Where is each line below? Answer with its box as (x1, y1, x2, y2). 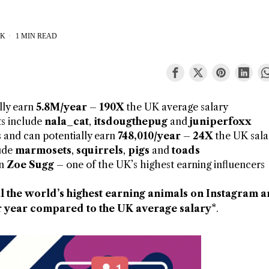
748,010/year (118, 130, 181, 142)
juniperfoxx (190, 115, 252, 128)
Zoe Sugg (7, 159, 54, 171)
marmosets (15, 144, 71, 157)
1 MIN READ (14, 32, 57, 41)
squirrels (76, 144, 123, 157)
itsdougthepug (94, 115, 170, 128)
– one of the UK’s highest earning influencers (54, 159, 265, 171)
